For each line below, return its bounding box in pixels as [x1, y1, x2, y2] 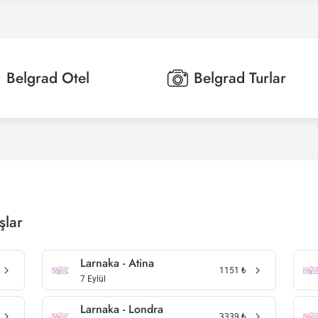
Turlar [249, 67, 286, 89]
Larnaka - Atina [80, 255, 155, 271]
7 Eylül [80, 274, 106, 284]
